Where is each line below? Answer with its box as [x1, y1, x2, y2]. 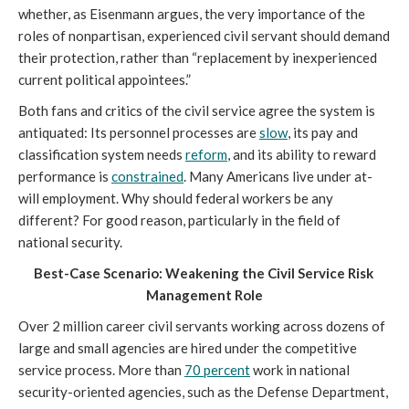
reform [185, 146, 227, 163]
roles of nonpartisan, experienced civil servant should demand [18, 27, 390, 44]
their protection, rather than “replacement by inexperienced [18, 49, 377, 66]
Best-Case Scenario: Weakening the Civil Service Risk [33, 265, 373, 281]
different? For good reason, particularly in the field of [18, 212, 341, 228]
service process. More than [18, 362, 184, 378]
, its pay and [288, 124, 358, 141]
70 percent [184, 362, 250, 378]
